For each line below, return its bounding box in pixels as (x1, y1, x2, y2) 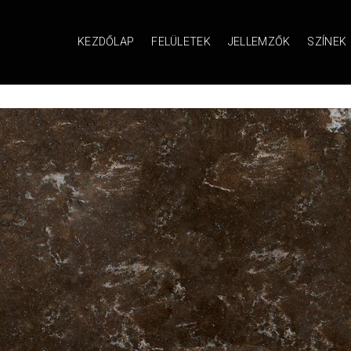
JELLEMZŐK (227, 35, 291, 49)
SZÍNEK (307, 35, 347, 49)
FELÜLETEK (151, 35, 211, 49)
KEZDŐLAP (77, 35, 135, 49)
